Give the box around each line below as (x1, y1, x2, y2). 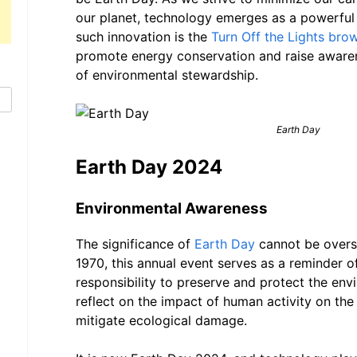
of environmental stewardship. (76, 66, 258, 83)
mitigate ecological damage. (76, 312, 247, 329)
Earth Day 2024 (76, 155, 222, 178)
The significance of (76, 236, 194, 253)
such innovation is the (76, 28, 211, 45)
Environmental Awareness (76, 198, 268, 218)
